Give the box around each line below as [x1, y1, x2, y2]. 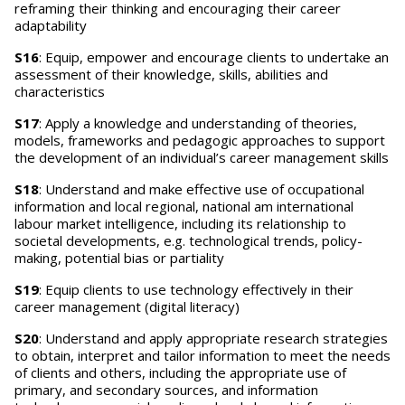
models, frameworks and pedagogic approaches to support [14, 131, 385, 149]
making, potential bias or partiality [14, 249, 224, 267]
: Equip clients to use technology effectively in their [39, 280, 353, 298]
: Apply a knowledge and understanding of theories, [39, 114, 357, 132]
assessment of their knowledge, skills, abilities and [14, 65, 328, 83]
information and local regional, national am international [14, 197, 353, 215]
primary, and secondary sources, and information [14, 381, 318, 399]
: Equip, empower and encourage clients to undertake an [39, 48, 389, 66]
